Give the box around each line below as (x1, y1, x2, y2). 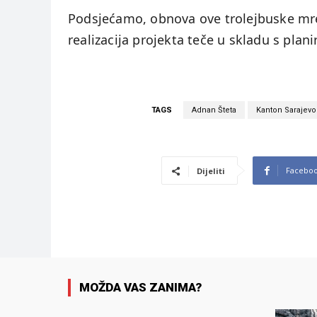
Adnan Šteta (192, 105, 236, 115)
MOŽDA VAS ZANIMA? (79, 280, 202, 295)
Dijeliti (197, 166, 225, 177)
